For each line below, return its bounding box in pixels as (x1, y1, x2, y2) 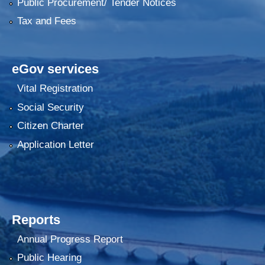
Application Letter (17, 138, 94, 150)
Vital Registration (17, 83, 93, 95)
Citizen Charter (17, 120, 84, 132)
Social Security (17, 101, 84, 113)
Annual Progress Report (17, 233, 123, 245)
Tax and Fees (17, 15, 76, 27)
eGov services (12, 62, 99, 77)
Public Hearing (17, 252, 82, 264)
